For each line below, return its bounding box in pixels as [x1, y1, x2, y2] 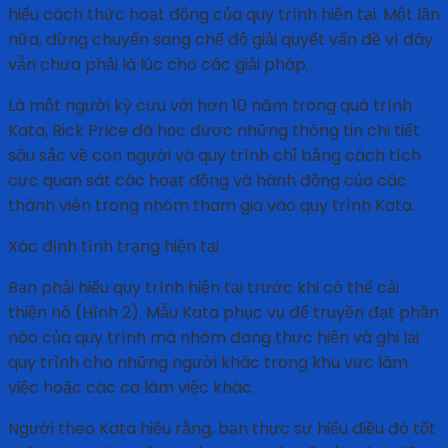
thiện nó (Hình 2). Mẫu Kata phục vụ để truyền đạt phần [8, 301, 439, 325]
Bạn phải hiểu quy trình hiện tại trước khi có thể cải [8, 276, 399, 300]
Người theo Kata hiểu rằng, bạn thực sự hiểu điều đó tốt [8, 417, 436, 441]
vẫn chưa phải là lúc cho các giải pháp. [8, 53, 309, 77]
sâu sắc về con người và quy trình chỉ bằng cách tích [8, 144, 421, 168]
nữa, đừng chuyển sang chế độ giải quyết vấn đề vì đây [8, 28, 433, 52]
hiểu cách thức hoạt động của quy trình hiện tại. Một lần [8, 3, 440, 27]
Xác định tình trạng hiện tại [8, 235, 219, 259]
